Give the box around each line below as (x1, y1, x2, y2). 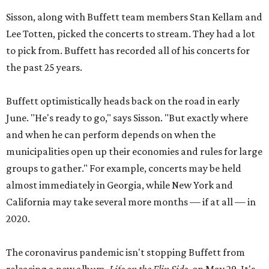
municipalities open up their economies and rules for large (6, 145, 262, 157)
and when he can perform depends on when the (6, 128, 216, 141)
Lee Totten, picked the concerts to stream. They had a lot (6, 28, 255, 40)
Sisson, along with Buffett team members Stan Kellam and (6, 11, 262, 23)
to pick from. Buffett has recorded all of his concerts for (6, 44, 250, 56)
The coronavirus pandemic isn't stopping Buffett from (6, 246, 245, 258)
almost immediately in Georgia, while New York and (6, 179, 233, 191)
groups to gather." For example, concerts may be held (6, 162, 241, 174)
